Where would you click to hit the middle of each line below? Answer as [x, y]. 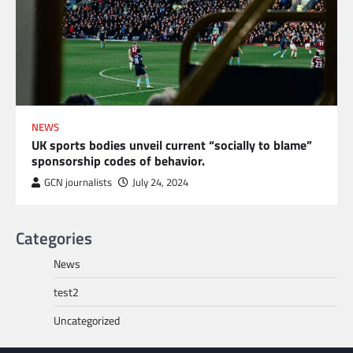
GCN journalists [78, 183]
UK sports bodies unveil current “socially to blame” [172, 145]
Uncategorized [87, 321]
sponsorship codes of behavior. [118, 161]
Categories [54, 238]
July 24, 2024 [160, 183]
